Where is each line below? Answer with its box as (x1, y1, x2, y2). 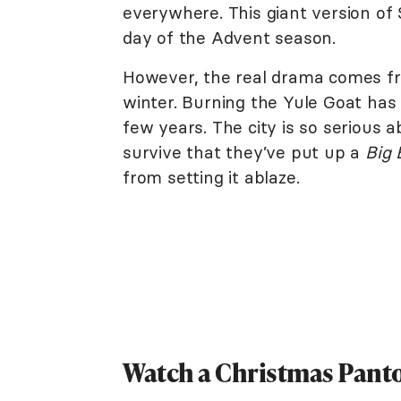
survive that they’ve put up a (123, 141, 366, 163)
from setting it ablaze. (123, 166, 300, 188)
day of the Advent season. (123, 27, 337, 48)
